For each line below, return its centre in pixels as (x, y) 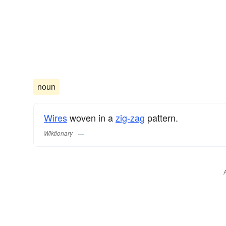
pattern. (161, 118)
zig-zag (130, 118)
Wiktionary (58, 133)
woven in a (91, 118)
